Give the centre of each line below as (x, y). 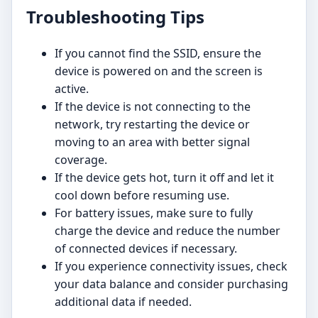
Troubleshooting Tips (115, 17)
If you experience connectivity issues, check (171, 267)
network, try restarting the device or (152, 125)
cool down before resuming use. (142, 196)
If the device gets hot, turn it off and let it (164, 178)
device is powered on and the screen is (159, 71)
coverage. (81, 160)
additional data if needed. (123, 302)
